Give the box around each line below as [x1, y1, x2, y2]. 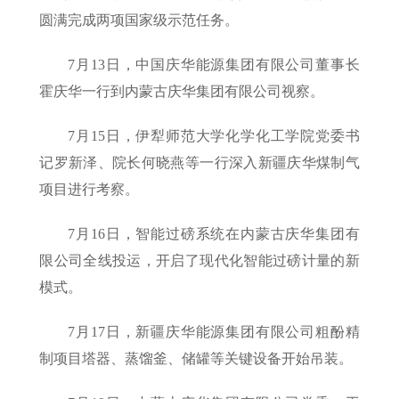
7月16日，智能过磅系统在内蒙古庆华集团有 [68, 226, 360, 242]
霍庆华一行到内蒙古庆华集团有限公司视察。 [39, 84, 325, 100]
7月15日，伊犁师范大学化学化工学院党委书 [68, 128, 360, 144]
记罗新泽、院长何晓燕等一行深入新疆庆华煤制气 [39, 155, 360, 171]
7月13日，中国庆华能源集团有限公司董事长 [68, 57, 360, 73]
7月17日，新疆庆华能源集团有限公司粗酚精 [68, 324, 360, 340]
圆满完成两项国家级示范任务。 [39, 12, 240, 28]
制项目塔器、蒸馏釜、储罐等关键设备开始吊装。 [39, 351, 354, 367]
